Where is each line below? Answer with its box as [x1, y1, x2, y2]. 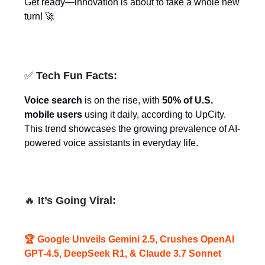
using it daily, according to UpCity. [82, 109, 226, 120]
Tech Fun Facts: [36, 70, 117, 82]
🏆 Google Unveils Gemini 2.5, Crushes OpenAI [24, 234, 234, 245]
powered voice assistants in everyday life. [24, 138, 198, 148]
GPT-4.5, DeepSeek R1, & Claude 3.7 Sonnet [24, 248, 221, 259]
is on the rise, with [82, 95, 162, 106]
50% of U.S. [162, 95, 213, 106]
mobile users [24, 109, 82, 120]
